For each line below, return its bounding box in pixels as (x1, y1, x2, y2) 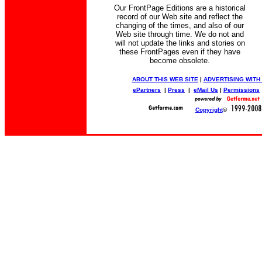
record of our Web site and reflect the (117, 12, 243, 21)
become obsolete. (150, 56, 210, 65)
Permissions (223, 87, 260, 93)
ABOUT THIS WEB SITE (132, 76, 198, 82)
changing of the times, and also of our (116, 21, 244, 30)
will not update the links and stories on (115, 39, 245, 47)
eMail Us (194, 87, 218, 93)
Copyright (195, 106, 223, 113)
